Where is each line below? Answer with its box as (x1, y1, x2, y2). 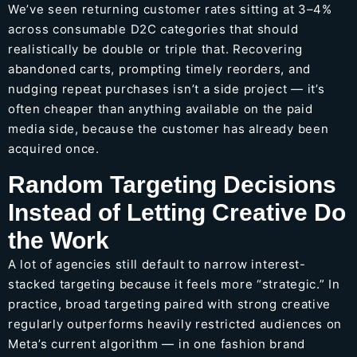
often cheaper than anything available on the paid (8, 101, 313, 117)
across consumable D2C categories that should (8, 22, 299, 37)
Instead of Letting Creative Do (8, 198, 346, 226)
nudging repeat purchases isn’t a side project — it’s (8, 81, 325, 97)
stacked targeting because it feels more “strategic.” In (8, 276, 340, 292)
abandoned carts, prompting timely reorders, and (8, 61, 311, 77)
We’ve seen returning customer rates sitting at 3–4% (8, 2, 332, 18)
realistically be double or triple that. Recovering (8, 41, 304, 57)
